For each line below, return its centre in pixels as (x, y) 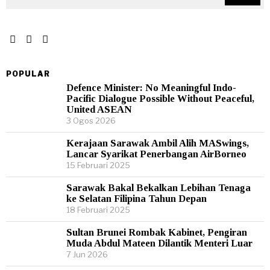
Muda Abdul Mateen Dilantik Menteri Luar (159, 243)
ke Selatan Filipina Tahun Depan (137, 199)
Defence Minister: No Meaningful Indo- (151, 88)
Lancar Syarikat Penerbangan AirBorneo (156, 154)
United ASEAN (99, 109)
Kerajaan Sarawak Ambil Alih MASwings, (158, 143)
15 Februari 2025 (98, 165)
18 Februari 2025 (98, 210)
